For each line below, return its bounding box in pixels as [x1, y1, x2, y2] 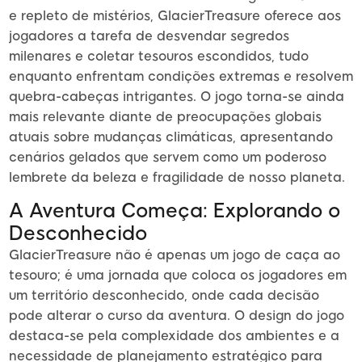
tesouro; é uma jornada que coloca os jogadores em [9, 267, 347, 284]
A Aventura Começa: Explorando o [9, 199, 340, 223]
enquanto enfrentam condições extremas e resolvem [9, 69, 353, 85]
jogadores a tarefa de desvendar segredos [9, 28, 289, 44]
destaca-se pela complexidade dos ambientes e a [9, 328, 339, 344]
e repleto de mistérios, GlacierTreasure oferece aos [9, 8, 341, 24]
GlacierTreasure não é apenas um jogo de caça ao [9, 247, 340, 263]
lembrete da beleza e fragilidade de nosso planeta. [9, 170, 345, 186]
